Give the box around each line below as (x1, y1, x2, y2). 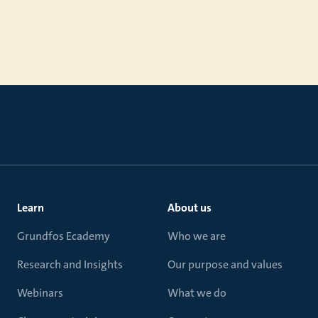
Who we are (168, 229, 226, 243)
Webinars (17, 285, 63, 300)
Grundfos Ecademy (17, 229, 110, 243)
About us (168, 200, 212, 215)
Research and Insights (17, 257, 123, 272)
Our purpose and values (168, 257, 283, 272)
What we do (168, 285, 226, 300)
